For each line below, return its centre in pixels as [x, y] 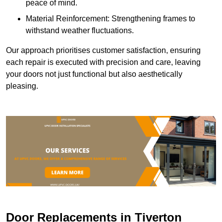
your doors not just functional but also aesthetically [94, 74]
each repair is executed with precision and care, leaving [103, 62]
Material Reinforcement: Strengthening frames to [111, 19]
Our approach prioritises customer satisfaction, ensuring [103, 51]
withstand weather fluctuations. [80, 31]
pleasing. [22, 86]
